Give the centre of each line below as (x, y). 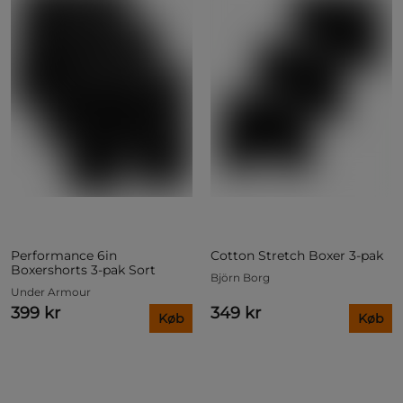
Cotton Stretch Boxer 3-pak (297, 255)
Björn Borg (240, 277)
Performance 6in (64, 255)
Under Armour (51, 291)
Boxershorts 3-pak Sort (83, 269)
